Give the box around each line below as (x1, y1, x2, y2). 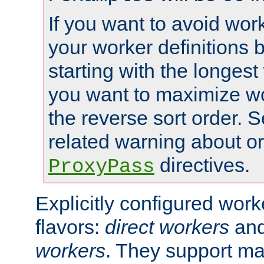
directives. (154, 153, 250, 176)
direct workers (105, 215, 229, 238)
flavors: (35, 215, 105, 238)
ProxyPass (48, 155, 154, 178)
